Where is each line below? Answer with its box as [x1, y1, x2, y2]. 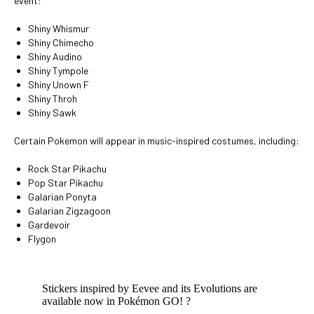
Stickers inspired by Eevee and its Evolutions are [42, 282, 257, 294]
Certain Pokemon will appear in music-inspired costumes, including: [14, 135, 299, 146]
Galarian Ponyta [28, 191, 97, 203]
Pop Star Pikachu [28, 177, 103, 189]
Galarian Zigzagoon [28, 205, 111, 217]
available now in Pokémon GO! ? [42, 295, 191, 307]
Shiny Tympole [28, 64, 88, 76]
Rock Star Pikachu [28, 163, 107, 175]
